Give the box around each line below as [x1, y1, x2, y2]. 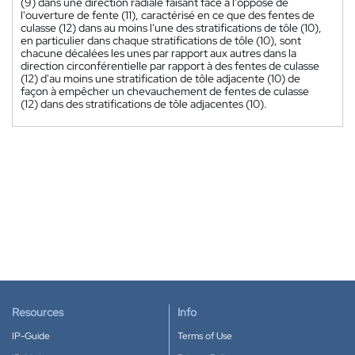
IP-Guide [12, 330, 50, 342]
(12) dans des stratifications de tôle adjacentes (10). [21, 97, 267, 112]
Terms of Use [177, 330, 232, 342]
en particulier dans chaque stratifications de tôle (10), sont [21, 33, 301, 48]
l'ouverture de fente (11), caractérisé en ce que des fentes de [21, 8, 315, 23]
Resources [12, 305, 63, 319]
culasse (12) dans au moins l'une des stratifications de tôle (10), [21, 21, 322, 36]
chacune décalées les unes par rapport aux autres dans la [21, 46, 296, 61]
